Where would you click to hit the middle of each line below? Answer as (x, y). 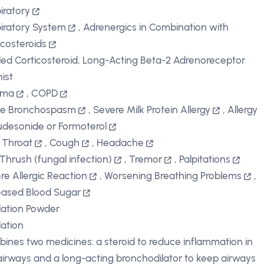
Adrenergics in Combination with (156, 27)
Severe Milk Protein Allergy (152, 110)
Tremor (146, 159)
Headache (121, 143)
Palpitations (205, 159)
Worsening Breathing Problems (173, 176)
